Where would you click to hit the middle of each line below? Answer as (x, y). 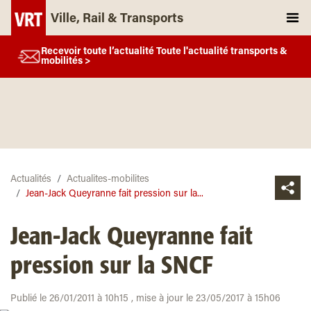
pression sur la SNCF (112, 267)
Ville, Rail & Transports (117, 19)
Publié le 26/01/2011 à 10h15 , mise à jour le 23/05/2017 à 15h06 (145, 299)
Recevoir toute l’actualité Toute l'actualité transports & (164, 52)
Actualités (31, 180)
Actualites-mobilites (108, 180)
